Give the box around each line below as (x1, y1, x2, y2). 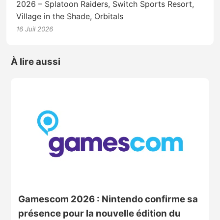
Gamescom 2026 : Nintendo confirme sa (18, 193, 198, 205)
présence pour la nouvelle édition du (18, 207, 181, 219)
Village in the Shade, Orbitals (16, 11, 124, 22)
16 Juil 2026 (16, 25, 54, 33)
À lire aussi (10, 55, 60, 67)
